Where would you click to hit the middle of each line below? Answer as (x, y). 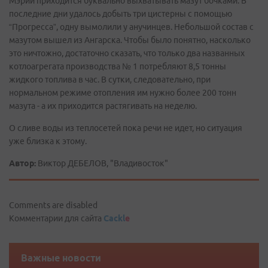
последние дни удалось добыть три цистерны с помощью (121, 14)
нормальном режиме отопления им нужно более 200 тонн (123, 93)
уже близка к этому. (48, 141)
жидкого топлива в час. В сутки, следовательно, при (110, 80)
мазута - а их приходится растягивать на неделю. (103, 106)
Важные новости (61, 258)
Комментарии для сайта (56, 218)
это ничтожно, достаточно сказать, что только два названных (127, 53)
